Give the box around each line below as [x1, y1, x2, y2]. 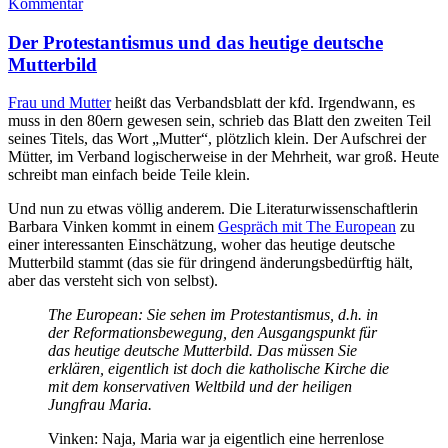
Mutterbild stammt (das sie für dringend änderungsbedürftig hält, [8, 254, 413, 272]
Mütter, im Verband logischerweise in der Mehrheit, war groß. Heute [8, 148, 439, 166]
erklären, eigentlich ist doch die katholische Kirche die [48, 360, 389, 378]
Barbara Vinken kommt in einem [8, 218, 218, 236]
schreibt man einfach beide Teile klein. [8, 166, 250, 184]
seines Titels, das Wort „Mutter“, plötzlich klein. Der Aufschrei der [8, 130, 426, 148]
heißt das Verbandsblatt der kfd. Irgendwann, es [111, 94, 415, 112]
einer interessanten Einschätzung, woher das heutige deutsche [8, 236, 395, 254]
